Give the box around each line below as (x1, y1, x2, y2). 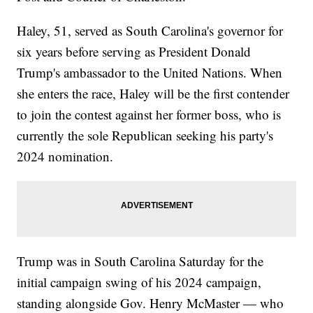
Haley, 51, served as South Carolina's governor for (17, 22, 284, 40)
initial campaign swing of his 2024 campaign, (17, 273, 262, 291)
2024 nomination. (17, 147, 114, 166)
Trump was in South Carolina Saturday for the (17, 252, 264, 270)
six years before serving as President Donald (17, 43, 252, 61)
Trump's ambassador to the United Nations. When (17, 64, 283, 82)
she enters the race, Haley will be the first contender (17, 85, 290, 103)
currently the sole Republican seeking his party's (17, 126, 274, 145)
